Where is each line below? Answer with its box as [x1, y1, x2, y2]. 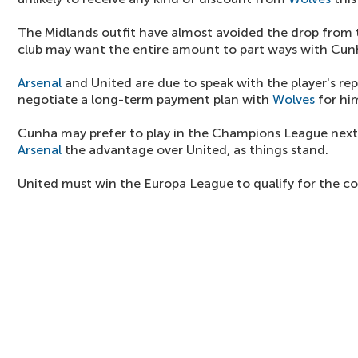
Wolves [272, 92, 315, 107]
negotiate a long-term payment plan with [18, 92, 272, 107]
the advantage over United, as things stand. [62, 142, 328, 157]
